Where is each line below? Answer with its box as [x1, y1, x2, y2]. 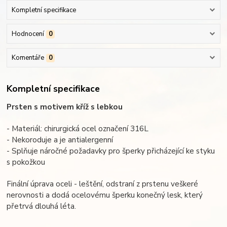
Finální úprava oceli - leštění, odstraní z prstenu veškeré [7, 178, 199, 189]
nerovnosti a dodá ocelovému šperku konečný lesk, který [7, 189, 203, 200]
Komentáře [11, 53, 44, 63]
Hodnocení [11, 29, 44, 39]
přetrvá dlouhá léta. [7, 200, 77, 211]
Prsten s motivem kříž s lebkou [7, 101, 123, 112]
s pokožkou [7, 156, 46, 167]
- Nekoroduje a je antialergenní [7, 134, 113, 145]
